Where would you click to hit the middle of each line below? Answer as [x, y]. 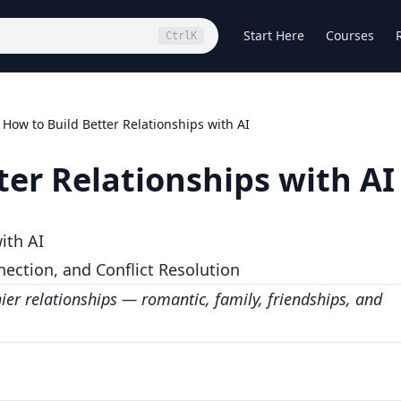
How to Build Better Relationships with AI [126, 124]
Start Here [274, 35]
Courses [350, 35]
